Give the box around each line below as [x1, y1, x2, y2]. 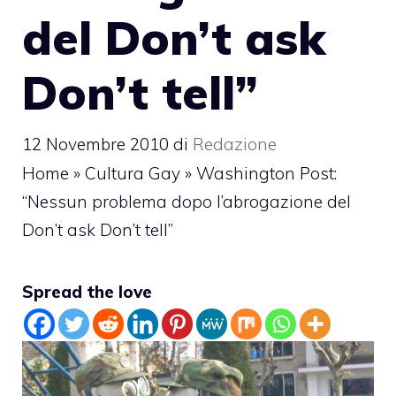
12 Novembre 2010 [22, 133, 169, 155]
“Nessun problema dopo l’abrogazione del [22, 190, 351, 212]
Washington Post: [196, 162, 337, 184]
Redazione [193, 133, 277, 155]
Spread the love [22, 280, 152, 302]
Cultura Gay [85, 162, 180, 184]
